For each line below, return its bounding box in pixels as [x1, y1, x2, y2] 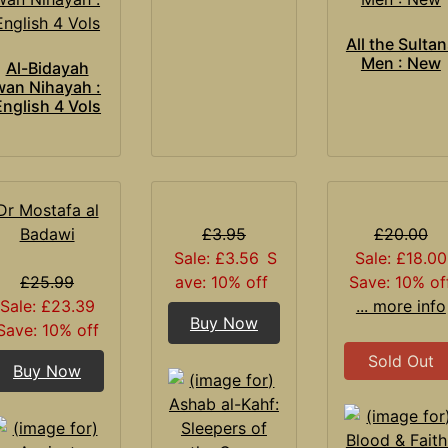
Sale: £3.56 [174, 247, 260, 268]
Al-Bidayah [5, 57, 89, 78]
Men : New [360, 52, 441, 73]
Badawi [19, 223, 75, 244]
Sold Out [367, 350, 434, 371]
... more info [355, 295, 446, 316]
